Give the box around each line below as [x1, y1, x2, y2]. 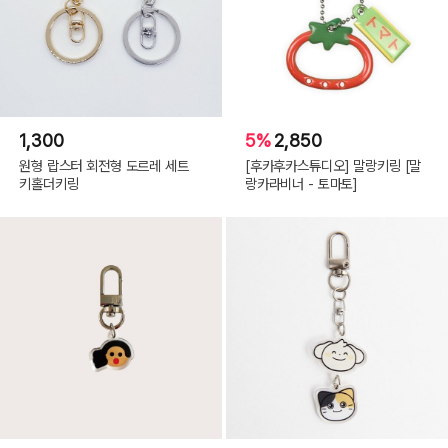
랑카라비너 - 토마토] [244, 174, 359, 192]
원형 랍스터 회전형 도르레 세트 [19, 156, 189, 174]
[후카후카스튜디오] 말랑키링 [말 [244, 156, 422, 174]
